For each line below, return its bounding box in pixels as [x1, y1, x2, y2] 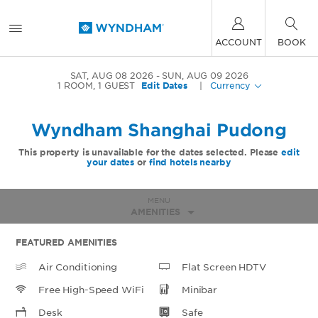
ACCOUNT [215, 36, 262, 48]
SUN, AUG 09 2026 [162, 70, 248, 81]
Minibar [182, 285, 218, 295]
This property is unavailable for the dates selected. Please [18, 147, 282, 158]
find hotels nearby [148, 157, 231, 168]
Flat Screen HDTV [182, 262, 266, 273]
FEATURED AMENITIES [16, 237, 117, 248]
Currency [210, 80, 251, 91]
